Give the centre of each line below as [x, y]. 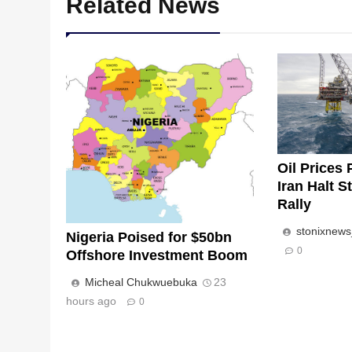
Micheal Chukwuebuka [141, 282]
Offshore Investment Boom [157, 255]
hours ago [91, 301]
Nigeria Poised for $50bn [149, 237]
